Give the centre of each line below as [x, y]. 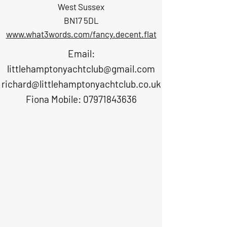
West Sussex [81, 7]
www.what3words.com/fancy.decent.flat [81, 34]
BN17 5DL [81, 20]
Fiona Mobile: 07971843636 [81, 99]
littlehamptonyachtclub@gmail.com [81, 69]
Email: [81, 53]
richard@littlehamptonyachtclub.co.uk [81, 84]
